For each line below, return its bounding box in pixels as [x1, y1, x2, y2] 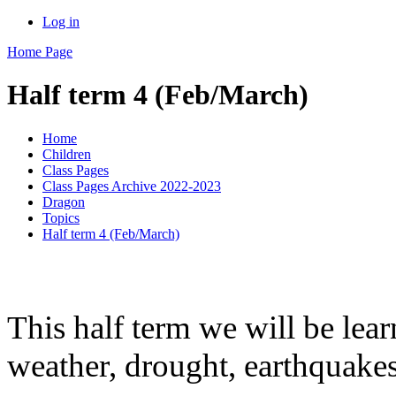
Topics [42, 209, 80, 225]
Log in [42, 14, 80, 29]
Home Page [7, 44, 72, 59]
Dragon [42, 194, 85, 209]
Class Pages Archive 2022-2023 [42, 178, 221, 194]
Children [42, 146, 91, 162]
